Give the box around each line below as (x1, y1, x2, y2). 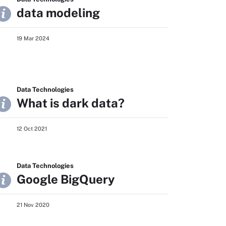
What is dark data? (17, 96, 125, 110)
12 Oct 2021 (17, 126, 47, 132)
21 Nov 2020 (17, 202, 49, 208)
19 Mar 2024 (17, 35, 49, 41)
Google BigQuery (17, 172, 115, 186)
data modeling (17, 6, 100, 20)
